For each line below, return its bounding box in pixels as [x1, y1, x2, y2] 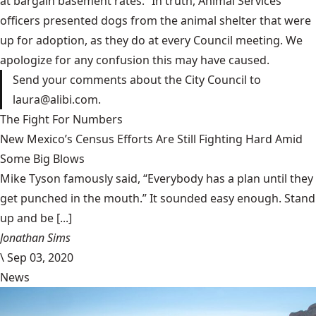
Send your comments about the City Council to [13, 71, 261, 87]
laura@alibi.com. [13, 91, 101, 107]
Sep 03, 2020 [7, 249, 73, 265]
